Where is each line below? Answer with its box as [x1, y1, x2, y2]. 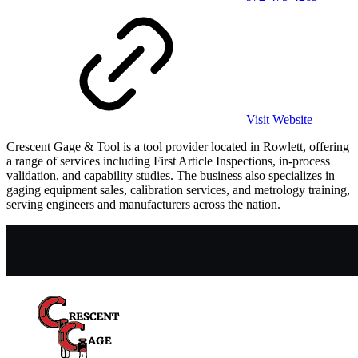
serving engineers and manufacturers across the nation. [6, 197, 280, 211]
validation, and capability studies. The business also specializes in [6, 168, 335, 182]
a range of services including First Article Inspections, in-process [6, 153, 330, 168]
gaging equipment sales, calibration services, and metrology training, [6, 182, 350, 197]
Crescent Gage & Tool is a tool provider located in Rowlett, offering [6, 139, 349, 153]
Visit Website [246, 112, 312, 126]
